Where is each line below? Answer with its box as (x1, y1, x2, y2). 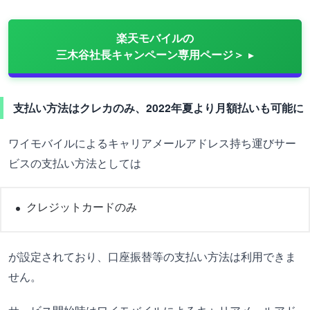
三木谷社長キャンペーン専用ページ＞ (56, 46, 244, 62)
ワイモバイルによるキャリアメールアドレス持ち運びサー (8, 134, 296, 151)
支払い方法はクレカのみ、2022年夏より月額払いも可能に (13, 99, 304, 116)
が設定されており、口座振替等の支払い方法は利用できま (8, 248, 296, 264)
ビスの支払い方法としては (8, 154, 141, 171)
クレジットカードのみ (26, 198, 137, 215)
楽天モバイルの (116, 29, 194, 46)
